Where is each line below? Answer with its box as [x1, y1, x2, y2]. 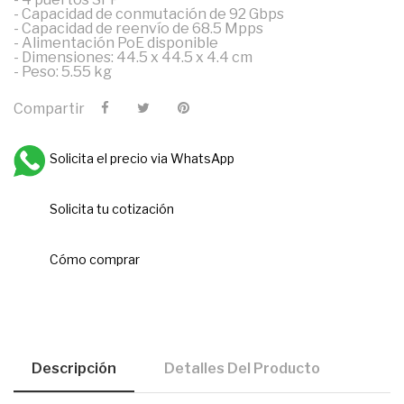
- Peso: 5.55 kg [14, 62, 112, 80]
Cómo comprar [50, 251, 140, 267]
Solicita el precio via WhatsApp [50, 150, 234, 166]
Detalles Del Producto [164, 359, 320, 377]
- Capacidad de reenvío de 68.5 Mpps [14, 19, 263, 37]
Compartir [14, 100, 85, 118]
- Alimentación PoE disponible [14, 33, 218, 51]
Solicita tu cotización [50, 200, 174, 216]
